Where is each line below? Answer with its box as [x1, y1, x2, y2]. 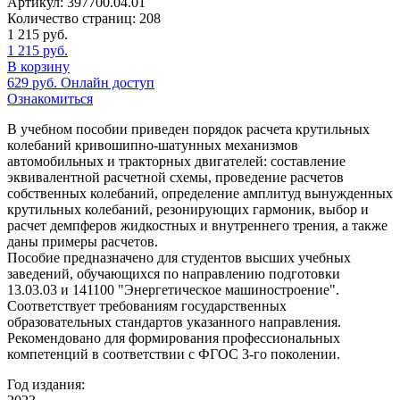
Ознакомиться [7, 90, 93, 106]
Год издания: [7, 376, 85, 392]
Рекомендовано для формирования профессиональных [7, 329, 340, 346]
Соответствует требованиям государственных [7, 297, 287, 313]
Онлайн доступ [61, 74, 154, 90]
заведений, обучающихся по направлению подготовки [7, 265, 340, 281]
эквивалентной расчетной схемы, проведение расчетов [7, 169, 344, 185]
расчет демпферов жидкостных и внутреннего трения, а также [7, 217, 387, 233]
